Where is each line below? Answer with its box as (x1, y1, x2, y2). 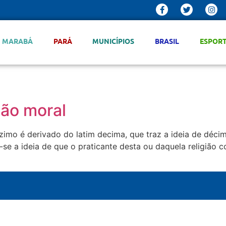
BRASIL (155, 36, 180, 45)
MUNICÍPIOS (92, 36, 135, 45)
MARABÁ (2, 36, 33, 45)
